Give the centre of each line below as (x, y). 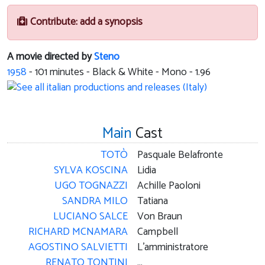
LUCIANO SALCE (91, 216)
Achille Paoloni (169, 186)
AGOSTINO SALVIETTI (78, 247)
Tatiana (153, 201)
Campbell (158, 232)
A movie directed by (51, 57)
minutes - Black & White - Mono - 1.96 (129, 73)
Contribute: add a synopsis (85, 22)
